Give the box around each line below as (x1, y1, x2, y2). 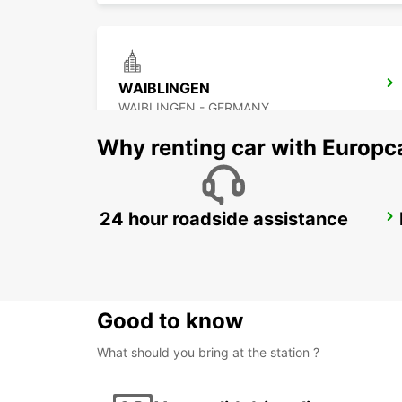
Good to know (97, 308, 243, 335)
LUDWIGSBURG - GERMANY (118, 233, 284, 249)
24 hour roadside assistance (99, 208, 348, 231)
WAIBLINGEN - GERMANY (118, 100, 269, 116)
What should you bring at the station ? (97, 345, 319, 361)
